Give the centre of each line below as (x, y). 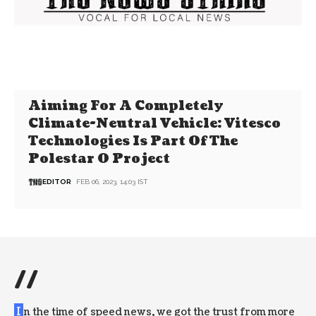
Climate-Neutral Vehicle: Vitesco (155, 123)
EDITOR (57, 182)
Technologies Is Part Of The (133, 141)
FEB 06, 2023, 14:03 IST (113, 182)
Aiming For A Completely (126, 106)
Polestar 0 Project (99, 159)
